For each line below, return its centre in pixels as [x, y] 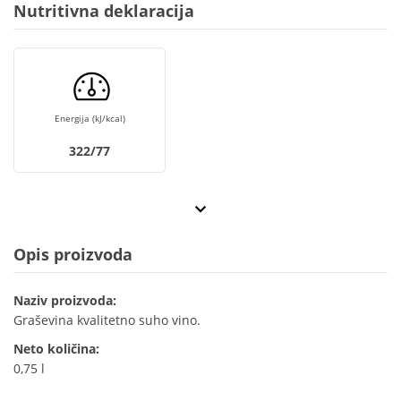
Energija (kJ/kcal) [90, 119]
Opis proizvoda [73, 255]
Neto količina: [56, 349]
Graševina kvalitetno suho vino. [107, 320]
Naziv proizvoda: [65, 301]
